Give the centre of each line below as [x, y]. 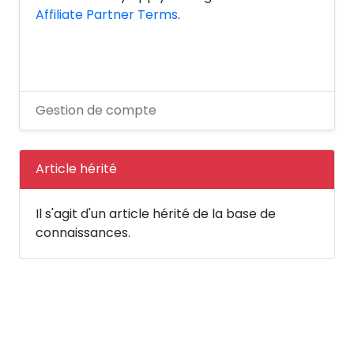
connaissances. [83, 233]
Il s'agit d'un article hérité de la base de [156, 214]
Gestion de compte [96, 110]
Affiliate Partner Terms [107, 15]
